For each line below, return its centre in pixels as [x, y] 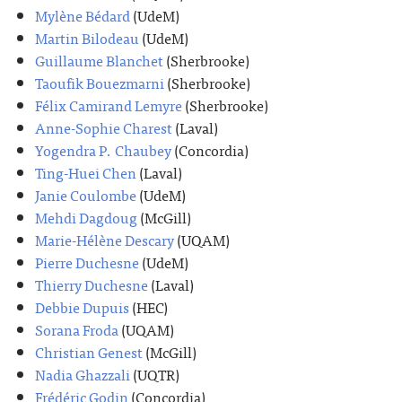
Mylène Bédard [83, 15]
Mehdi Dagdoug [86, 217]
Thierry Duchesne [92, 284]
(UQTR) [155, 374]
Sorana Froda [77, 329]
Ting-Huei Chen [86, 172]
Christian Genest [89, 351]
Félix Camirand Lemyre [109, 105]
